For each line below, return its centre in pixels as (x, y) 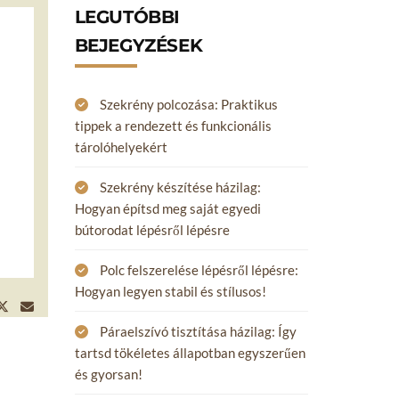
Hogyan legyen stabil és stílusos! (170, 291)
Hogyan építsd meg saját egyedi (167, 208)
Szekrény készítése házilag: (180, 187)
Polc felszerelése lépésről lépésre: (199, 270)
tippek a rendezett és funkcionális (173, 126)
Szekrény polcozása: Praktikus (188, 104)
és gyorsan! (108, 374)
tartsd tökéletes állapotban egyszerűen (190, 353)
